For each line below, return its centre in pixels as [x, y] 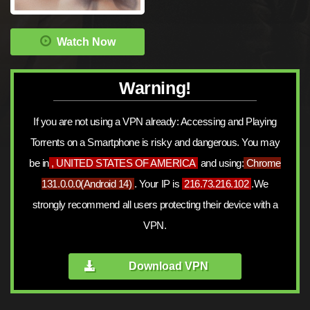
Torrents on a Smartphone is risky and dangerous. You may [155, 143]
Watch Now [86, 42]
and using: [221, 163]
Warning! [155, 88]
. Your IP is [158, 184]
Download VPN [168, 266]
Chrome [263, 163]
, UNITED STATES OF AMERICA [124, 163]
